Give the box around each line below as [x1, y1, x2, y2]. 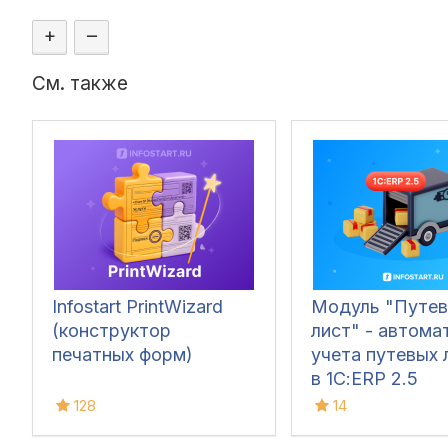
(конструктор [52, 319, 171, 341]
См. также [32, 71, 128, 95]
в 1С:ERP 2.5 [310, 367, 418, 389]
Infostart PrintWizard [52, 295, 223, 317]
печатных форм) [52, 343, 193, 365]
